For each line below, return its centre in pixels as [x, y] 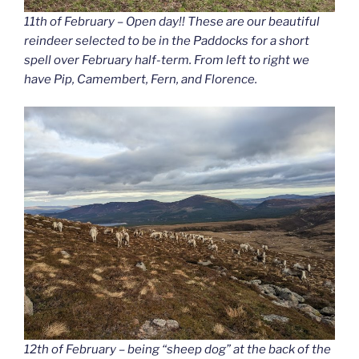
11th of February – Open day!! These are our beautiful [172, 21]
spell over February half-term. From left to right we [167, 60]
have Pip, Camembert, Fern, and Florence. [141, 79]
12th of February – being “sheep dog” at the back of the [177, 350]
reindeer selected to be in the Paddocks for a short [167, 40]
